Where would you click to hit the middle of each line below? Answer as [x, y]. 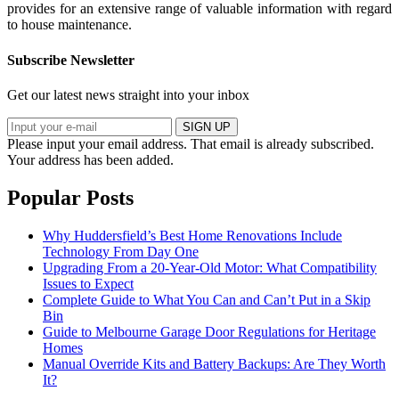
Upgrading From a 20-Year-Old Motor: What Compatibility [210, 267]
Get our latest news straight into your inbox [128, 94]
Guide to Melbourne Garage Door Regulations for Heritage [209, 331]
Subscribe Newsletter [71, 60]
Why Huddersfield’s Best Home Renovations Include [192, 235]
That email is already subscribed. [282, 143]
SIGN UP [207, 126]
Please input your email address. [97, 143]
